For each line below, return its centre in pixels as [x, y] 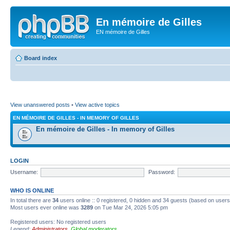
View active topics [97, 105]
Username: [24, 172]
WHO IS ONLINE [32, 190]
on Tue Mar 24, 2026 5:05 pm [130, 207]
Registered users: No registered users [58, 222]
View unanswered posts [40, 105]
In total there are [31, 200]
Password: [161, 172]
